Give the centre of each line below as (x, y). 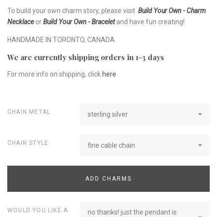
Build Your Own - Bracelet (79, 22)
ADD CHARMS (108, 178)
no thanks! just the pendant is (132, 212)
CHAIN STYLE (28, 143)
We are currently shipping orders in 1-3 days (86, 57)
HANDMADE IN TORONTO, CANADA (61, 39)
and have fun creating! (150, 22)
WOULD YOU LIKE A (38, 210)
